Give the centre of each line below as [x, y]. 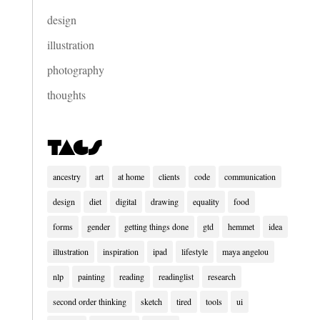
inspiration [120, 251]
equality [206, 201]
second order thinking [89, 301]
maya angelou [245, 251]
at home [131, 176]
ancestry [66, 176]
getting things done [156, 226]
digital [126, 201]
